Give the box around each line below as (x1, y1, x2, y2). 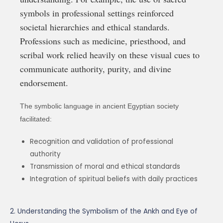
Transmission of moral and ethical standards (30, 162, 180, 172)
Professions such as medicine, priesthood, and (20, 35, 186, 47)
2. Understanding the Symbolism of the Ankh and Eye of (10, 207, 198, 217)
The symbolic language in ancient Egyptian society (20, 102, 179, 111)
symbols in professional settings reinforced (20, 7, 174, 19)
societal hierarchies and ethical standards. (20, 21, 170, 33)
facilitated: (20, 115, 52, 123)
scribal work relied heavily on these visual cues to (20, 49, 200, 61)
